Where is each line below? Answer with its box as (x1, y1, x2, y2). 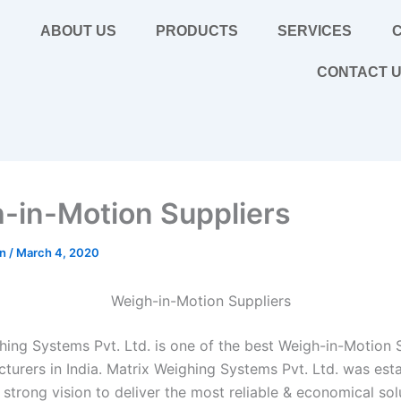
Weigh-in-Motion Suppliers (110, 292, 291, 310)
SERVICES (277, 23, 353, 38)
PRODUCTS (156, 23, 238, 38)
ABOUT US (39, 23, 116, 38)
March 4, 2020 (16, 245, 99, 260)
